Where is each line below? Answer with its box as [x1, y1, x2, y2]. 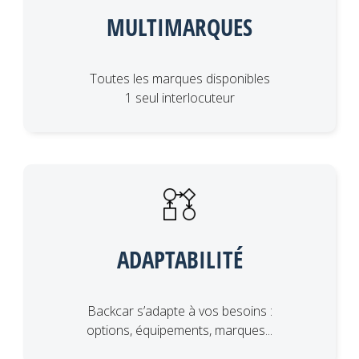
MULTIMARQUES [107, 11, 252, 43]
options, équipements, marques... [87, 321, 272, 340]
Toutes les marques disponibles [89, 70, 270, 88]
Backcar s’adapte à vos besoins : [87, 302, 272, 321]
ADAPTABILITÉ [116, 244, 243, 276]
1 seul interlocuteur [124, 89, 235, 107]
